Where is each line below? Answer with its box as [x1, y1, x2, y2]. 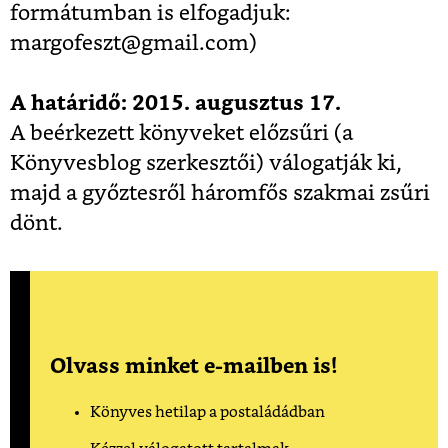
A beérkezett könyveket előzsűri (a [10, 122, 353, 144]
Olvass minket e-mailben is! [50, 355, 337, 377]
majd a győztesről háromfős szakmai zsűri [10, 182, 430, 204]
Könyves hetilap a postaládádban [90, 404, 325, 420]
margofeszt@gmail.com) [10, 32, 257, 54]
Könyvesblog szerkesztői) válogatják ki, [10, 152, 402, 174]
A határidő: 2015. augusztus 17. [10, 92, 341, 114]
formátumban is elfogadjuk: [10, 2, 291, 24]
